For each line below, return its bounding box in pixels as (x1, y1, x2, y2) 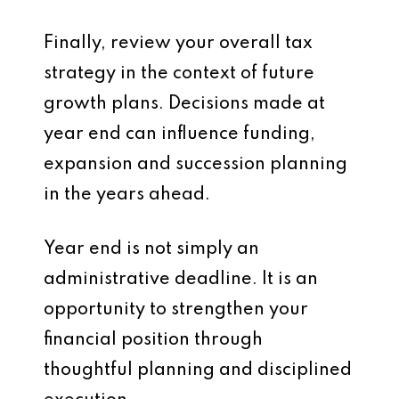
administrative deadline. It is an (44, 271, 318, 289)
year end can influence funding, (44, 126, 315, 143)
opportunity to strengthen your (44, 301, 308, 319)
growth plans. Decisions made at (44, 95, 325, 113)
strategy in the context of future (44, 65, 314, 83)
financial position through (44, 331, 263, 349)
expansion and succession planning (44, 156, 347, 174)
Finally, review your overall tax (44, 35, 313, 53)
